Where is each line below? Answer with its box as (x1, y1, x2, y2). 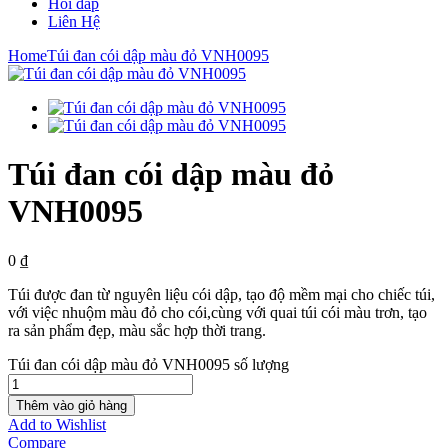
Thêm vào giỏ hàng (16, 397, 127, 413)
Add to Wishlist (8, 415, 106, 433)
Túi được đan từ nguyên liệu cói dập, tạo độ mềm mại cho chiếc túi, (8, 285, 435, 303)
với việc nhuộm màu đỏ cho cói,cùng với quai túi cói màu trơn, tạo (8, 303, 427, 321)
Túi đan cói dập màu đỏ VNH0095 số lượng (8, 355, 289, 373)
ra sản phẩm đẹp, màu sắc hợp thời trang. (8, 321, 266, 339)
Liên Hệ (48, 12, 100, 30)
